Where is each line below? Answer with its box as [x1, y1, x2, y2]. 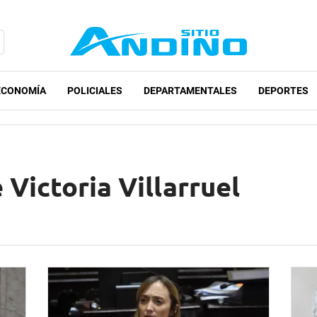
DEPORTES [258, 85, 309, 97]
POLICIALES [67, 85, 122, 97]
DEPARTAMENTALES [144, 85, 237, 97]
